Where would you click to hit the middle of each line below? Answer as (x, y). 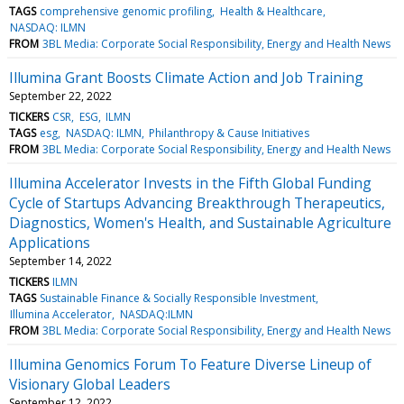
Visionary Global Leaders (90, 384)
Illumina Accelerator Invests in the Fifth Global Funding (190, 183)
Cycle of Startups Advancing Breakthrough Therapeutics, (197, 202)
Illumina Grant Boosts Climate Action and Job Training (186, 77)
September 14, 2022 (60, 261)
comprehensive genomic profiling (126, 11)
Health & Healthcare (271, 11)
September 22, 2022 (60, 96)
